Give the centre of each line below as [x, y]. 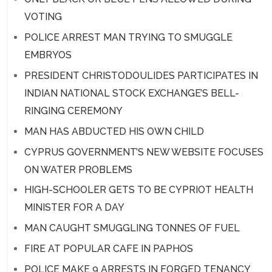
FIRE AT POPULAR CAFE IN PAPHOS [108, 248]
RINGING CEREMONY [73, 110]
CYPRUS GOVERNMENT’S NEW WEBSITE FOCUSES [144, 152]
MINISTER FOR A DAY [74, 208]
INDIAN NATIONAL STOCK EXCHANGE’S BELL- [131, 93]
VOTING [43, 17]
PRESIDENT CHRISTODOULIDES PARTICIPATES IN [141, 75]
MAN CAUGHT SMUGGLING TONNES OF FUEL [132, 228]
